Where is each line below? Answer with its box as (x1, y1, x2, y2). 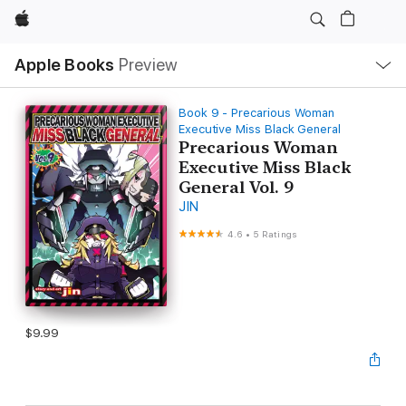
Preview (118, 54, 179, 75)
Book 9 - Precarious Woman (178, 106, 335, 120)
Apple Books (14, 54, 115, 75)
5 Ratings (253, 228, 297, 239)
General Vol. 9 (178, 178, 295, 197)
